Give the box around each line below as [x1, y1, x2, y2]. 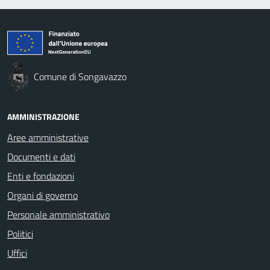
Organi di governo [7, 187, 78, 202]
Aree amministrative [7, 130, 89, 145]
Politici [7, 226, 33, 241]
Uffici [7, 245, 27, 260]
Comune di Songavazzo [34, 69, 127, 84]
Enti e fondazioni [7, 168, 74, 183]
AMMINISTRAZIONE [7, 110, 80, 123]
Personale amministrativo [7, 207, 110, 222]
